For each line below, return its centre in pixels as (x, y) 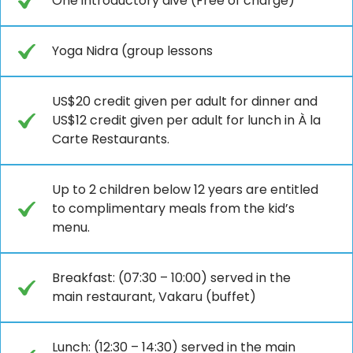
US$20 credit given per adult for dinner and (185, 101)
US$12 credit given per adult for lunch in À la (186, 120)
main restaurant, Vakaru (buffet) (154, 296)
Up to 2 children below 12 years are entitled (185, 189)
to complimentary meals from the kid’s (173, 208)
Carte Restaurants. (111, 139)
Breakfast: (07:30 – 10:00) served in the (171, 277)
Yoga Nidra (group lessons (132, 50)
